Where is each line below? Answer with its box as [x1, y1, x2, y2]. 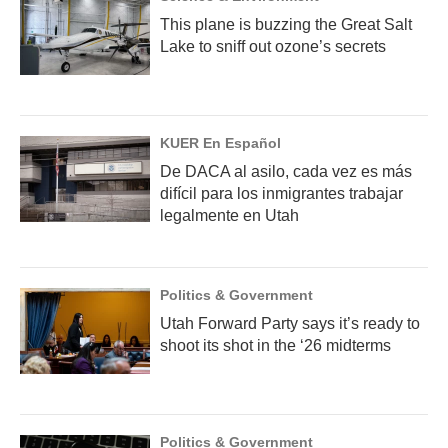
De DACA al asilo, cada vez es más [160, 163, 412, 181]
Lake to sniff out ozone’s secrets [160, 38, 386, 56]
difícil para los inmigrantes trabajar [160, 185, 403, 203]
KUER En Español [160, 135, 281, 152]
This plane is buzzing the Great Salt [160, 16, 412, 34]
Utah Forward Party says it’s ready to [160, 315, 420, 333]
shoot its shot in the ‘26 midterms [160, 337, 391, 355]
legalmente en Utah [160, 207, 299, 225]
